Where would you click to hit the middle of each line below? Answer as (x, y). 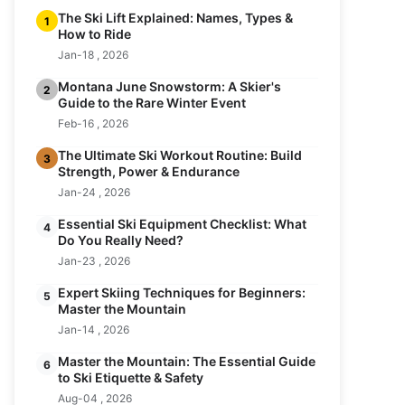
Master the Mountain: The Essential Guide (187, 361)
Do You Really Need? (121, 240)
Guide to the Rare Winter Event (152, 103)
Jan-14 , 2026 (94, 330)
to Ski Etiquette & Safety (131, 377)
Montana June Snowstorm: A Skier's (170, 86)
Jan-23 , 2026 (94, 261)
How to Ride (94, 34)
